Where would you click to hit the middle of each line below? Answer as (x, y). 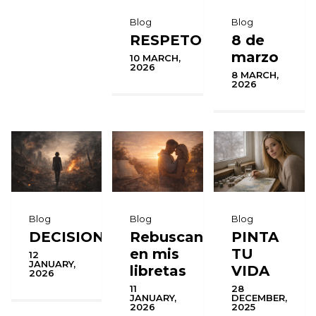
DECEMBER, (260, 298)
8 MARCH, (255, 75)
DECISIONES (76, 237)
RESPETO (166, 41)
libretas (158, 271)
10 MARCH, (156, 58)
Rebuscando (177, 237)
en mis (155, 254)
